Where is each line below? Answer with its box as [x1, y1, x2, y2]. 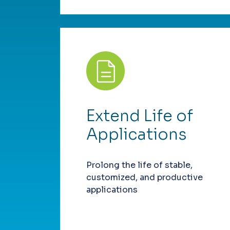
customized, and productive [86, 172, 203, 183]
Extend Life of [86, 106, 193, 126]
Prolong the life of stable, [86, 160, 193, 171]
